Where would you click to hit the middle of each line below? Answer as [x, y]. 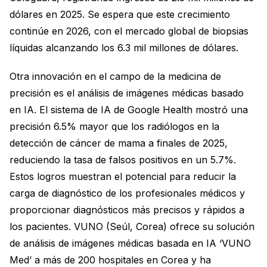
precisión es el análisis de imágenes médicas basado [127, 93]
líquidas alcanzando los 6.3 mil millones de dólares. [124, 47]
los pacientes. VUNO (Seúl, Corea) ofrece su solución [132, 226]
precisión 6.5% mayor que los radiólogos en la [114, 126]
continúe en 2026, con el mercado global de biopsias [129, 31]
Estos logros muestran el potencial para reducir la [123, 176]
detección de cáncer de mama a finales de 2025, [119, 143]
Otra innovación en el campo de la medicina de [115, 76]
